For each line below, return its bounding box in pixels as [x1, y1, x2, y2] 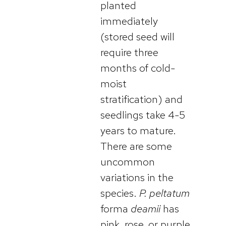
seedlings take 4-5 [100, 108, 185, 122]
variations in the [100, 171, 174, 185]
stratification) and [100, 92, 183, 106]
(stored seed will [100, 30, 175, 44]
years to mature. [100, 124, 176, 138]
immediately [100, 14, 158, 28]
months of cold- [100, 61, 175, 75]
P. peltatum [137, 186, 190, 200]
